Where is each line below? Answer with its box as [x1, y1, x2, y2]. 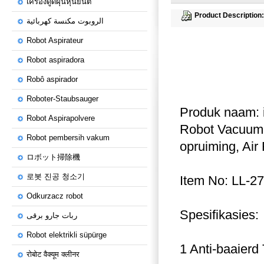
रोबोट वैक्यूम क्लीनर [27, 250, 80, 259]
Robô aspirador [27, 75, 78, 84]
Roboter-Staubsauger [27, 94, 98, 103]
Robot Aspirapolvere [27, 114, 95, 123]
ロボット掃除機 [27, 153, 80, 161]
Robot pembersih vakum [27, 133, 110, 142]
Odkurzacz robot [27, 192, 83, 200]
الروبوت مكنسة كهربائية [27, 16, 104, 25]
